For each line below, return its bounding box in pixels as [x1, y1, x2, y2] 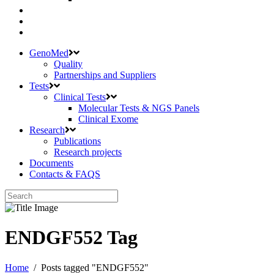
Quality [54, 59, 83, 69]
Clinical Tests [54, 92, 106, 102]
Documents [29, 158, 73, 168]
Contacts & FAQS [29, 169, 100, 179]
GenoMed [29, 48, 68, 58]
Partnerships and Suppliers [54, 70, 156, 80]
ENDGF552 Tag [5, 226, 138, 249]
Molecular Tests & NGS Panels [78, 103, 199, 113]
